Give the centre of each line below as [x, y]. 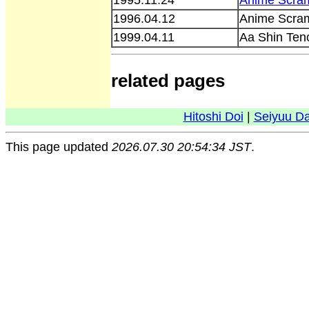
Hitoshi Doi [213, 117]
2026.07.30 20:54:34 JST [181, 147]
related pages [168, 80]
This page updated [59, 147]
